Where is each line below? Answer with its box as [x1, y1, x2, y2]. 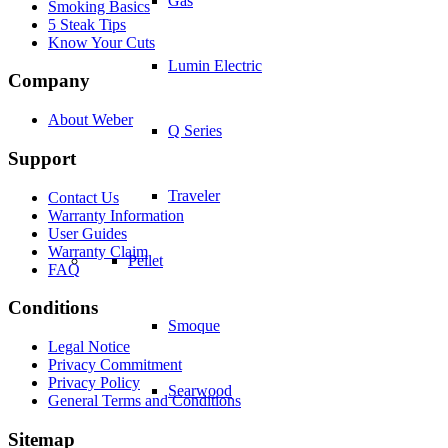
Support [8, 147, 76, 169]
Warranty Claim [48, 242, 148, 260]
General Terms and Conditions [48, 391, 241, 409]
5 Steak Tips [48, 15, 126, 33]
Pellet [128, 252, 163, 270]
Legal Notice [48, 337, 130, 355]
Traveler [168, 187, 220, 205]
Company [8, 70, 90, 92]
